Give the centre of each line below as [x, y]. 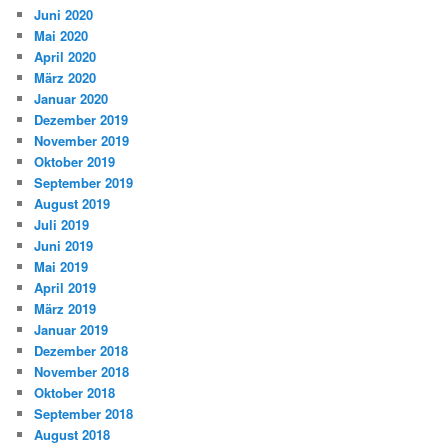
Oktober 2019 [75, 161]
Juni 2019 [64, 245]
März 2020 [65, 77]
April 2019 [65, 287]
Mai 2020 [61, 35]
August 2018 [72, 434]
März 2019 [65, 308]
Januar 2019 [71, 329]
